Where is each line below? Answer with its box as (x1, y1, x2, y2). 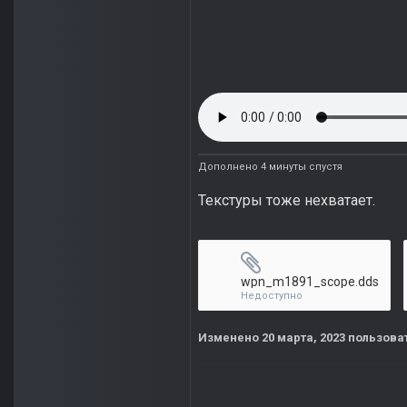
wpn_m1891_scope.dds (241, 274, 379, 290)
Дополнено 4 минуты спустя (198, 161, 342, 174)
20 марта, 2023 (262, 331, 345, 345)
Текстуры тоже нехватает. (198, 192, 375, 210)
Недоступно (241, 290, 303, 303)
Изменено (198, 331, 262, 345)
